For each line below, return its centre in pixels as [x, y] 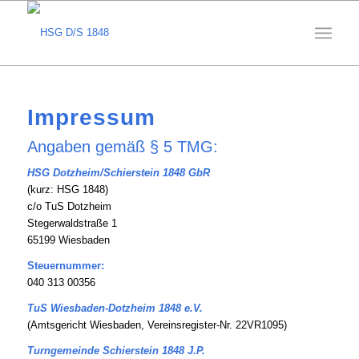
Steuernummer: [65, 266]
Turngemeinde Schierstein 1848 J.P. [116, 351]
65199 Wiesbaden [68, 240]
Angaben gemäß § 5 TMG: [122, 147]
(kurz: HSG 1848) [67, 190]
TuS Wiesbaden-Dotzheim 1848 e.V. [115, 309]
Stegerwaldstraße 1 [72, 224]
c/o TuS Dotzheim [69, 207]
